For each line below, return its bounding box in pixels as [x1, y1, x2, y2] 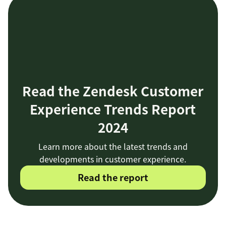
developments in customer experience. [39, 152, 187, 165]
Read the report [78, 170, 148, 184]
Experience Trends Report [30, 99, 196, 119]
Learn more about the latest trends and [38, 140, 188, 152]
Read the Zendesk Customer [22, 81, 204, 100]
